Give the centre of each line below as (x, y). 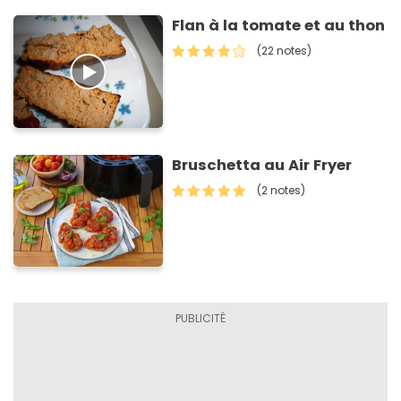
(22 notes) (285, 51)
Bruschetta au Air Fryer (262, 165)
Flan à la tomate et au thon (279, 26)
